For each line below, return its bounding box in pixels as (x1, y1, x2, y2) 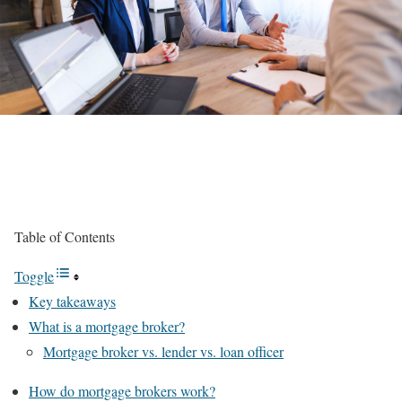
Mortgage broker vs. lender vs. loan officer (43, 342, 284, 361)
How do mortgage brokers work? (29, 381, 215, 400)
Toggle (14, 267, 54, 285)
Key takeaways (29, 292, 116, 310)
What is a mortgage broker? (29, 317, 185, 336)
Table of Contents (14, 227, 115, 246)
